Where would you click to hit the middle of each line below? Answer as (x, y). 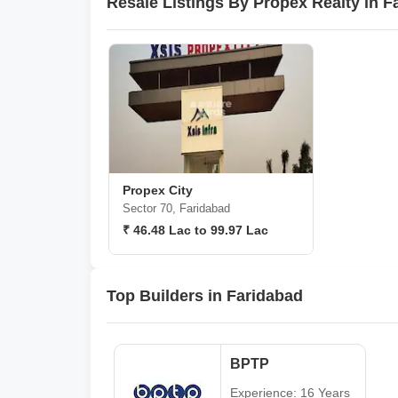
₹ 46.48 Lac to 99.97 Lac (195, 230)
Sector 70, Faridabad (176, 208)
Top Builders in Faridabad (205, 295)
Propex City (158, 190)
